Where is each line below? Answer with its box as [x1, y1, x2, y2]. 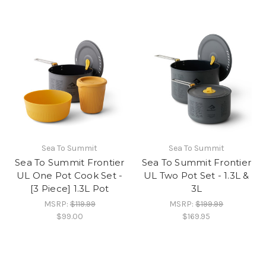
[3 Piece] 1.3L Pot [30, 183, 109, 195]
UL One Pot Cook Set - [17, 170, 123, 182]
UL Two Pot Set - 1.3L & [143, 170, 249, 182]
